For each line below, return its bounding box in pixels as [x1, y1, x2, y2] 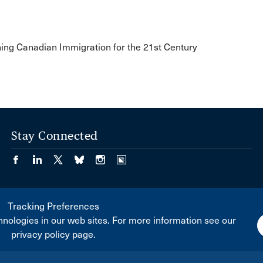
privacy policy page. [11, 229, 96, 240]
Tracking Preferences [7, 201, 99, 212]
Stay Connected [11, 128, 98, 143]
